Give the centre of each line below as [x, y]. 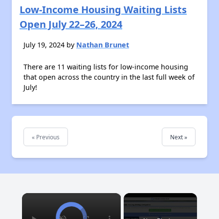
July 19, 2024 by [50, 45]
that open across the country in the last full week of [109, 77]
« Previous [46, 137]
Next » [179, 137]
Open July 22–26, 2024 [71, 24]
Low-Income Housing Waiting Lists [103, 10]
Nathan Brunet [103, 45]
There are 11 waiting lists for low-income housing [106, 67]
